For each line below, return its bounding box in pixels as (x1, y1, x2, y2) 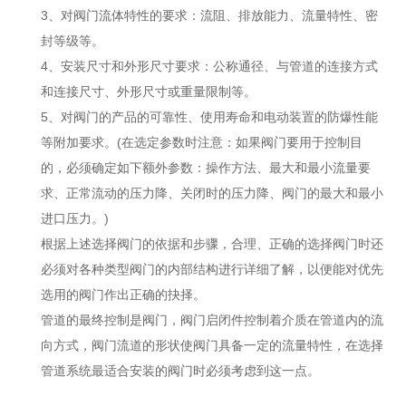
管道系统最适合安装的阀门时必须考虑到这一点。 (41, 363, 320, 378)
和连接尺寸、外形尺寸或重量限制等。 (41, 84, 256, 99)
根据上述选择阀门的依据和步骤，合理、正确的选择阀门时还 (41, 237, 383, 251)
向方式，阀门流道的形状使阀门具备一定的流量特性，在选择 (41, 338, 383, 353)
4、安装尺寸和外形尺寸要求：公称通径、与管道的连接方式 (41, 59, 378, 73)
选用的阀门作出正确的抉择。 (41, 287, 206, 302)
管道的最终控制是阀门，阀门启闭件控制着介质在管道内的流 (41, 313, 383, 327)
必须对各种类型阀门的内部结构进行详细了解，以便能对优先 (41, 262, 383, 276)
